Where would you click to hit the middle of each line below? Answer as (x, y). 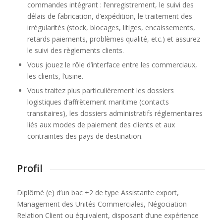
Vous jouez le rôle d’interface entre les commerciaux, (112, 64)
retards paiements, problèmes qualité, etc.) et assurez (113, 39)
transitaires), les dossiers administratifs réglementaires (115, 113)
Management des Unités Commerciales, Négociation (102, 204)
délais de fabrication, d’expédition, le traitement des (110, 16)
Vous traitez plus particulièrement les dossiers (100, 90)
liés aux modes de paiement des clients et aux (101, 124)
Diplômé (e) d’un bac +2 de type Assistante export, (98, 193)
